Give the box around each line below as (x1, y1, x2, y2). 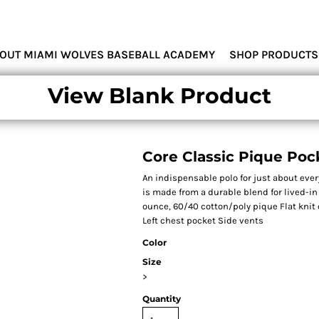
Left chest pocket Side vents (142, 215, 264, 226)
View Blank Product (48, 83, 271, 109)
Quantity (142, 293, 182, 304)
